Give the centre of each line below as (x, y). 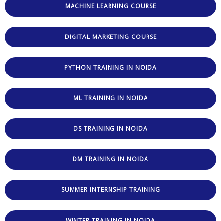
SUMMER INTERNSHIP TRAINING (110, 189)
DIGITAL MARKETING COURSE (110, 37)
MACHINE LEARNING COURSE (110, 6)
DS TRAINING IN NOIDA (110, 128)
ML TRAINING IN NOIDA (110, 98)
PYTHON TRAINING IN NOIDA (110, 67)
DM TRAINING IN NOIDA (110, 159)
